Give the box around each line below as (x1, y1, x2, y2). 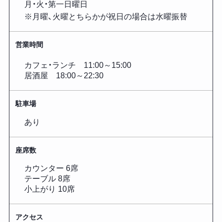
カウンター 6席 (24, 164, 78, 173)
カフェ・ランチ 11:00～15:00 (24, 61, 131, 69)
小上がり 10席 (24, 185, 75, 194)
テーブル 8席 (24, 174, 70, 183)
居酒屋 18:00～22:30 (24, 71, 104, 80)
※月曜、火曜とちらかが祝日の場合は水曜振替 (24, 12, 187, 21)
